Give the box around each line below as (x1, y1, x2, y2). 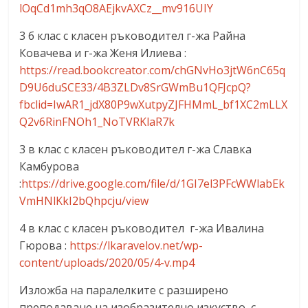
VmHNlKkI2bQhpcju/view (19, 192, 149, 208)
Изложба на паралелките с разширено (19, 282, 229, 298)
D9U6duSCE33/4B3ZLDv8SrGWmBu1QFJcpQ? (19, 79, 252, 95)
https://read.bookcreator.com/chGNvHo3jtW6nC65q (19, 62, 286, 78)
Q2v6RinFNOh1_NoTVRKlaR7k (19, 113, 175, 129)
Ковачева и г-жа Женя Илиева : (19, 45, 187, 60)
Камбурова (19, 158, 80, 174)
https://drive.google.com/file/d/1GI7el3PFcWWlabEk (21, 175, 285, 191)
